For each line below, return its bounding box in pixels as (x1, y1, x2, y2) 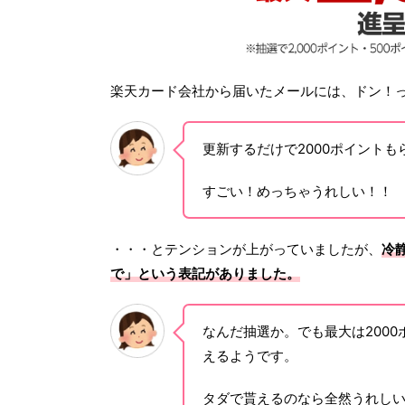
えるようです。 (202, 346, 297, 364)
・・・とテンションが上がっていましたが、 (110, 240, 381, 258)
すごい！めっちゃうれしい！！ (202, 182, 392, 200)
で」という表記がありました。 (110, 264, 300, 282)
